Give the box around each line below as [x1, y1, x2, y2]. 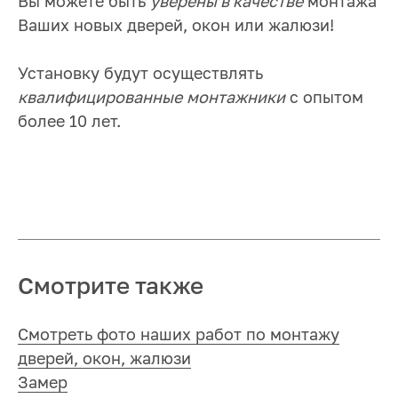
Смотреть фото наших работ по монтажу [18, 328, 339, 344]
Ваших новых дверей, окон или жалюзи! [18, 19, 334, 35]
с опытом [285, 91, 363, 107]
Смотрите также [18, 276, 203, 299]
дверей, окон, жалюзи [18, 352, 191, 368]
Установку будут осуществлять [18, 67, 263, 83]
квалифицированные [18, 91, 182, 107]
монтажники [187, 91, 285, 107]
